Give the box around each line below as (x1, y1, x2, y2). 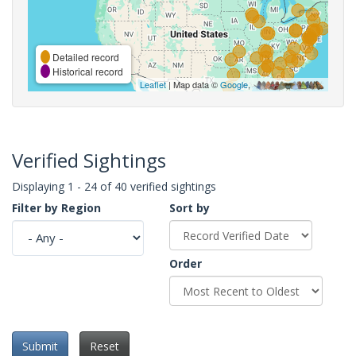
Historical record (50, 64, 123, 78)
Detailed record (50, 49, 119, 64)
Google (220, 77, 248, 91)
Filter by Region (12, 199, 101, 215)
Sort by (169, 199, 210, 215)
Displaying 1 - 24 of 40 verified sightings (12, 178, 216, 194)
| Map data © (166, 77, 220, 91)
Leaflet (140, 77, 166, 91)
